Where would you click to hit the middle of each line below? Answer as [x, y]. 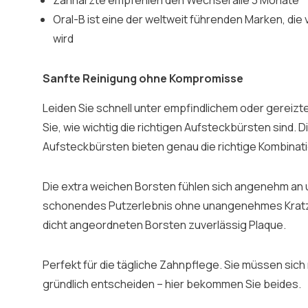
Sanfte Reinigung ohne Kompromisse [143, 78]
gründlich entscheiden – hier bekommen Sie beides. [172, 284]
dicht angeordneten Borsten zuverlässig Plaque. [164, 225]
